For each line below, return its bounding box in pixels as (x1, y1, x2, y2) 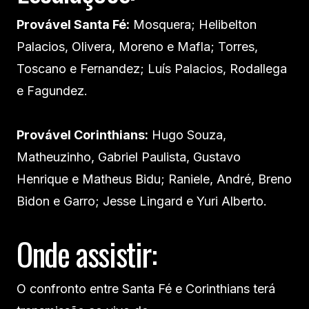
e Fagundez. (17, 83, 88, 98)
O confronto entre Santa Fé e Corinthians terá (17, 281, 275, 296)
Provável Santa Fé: (17, 17, 130, 32)
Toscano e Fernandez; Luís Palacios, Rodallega (17, 61, 287, 76)
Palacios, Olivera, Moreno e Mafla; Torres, (17, 39, 258, 54)
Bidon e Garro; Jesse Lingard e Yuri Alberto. (17, 193, 267, 208)
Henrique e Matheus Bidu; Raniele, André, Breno (17, 171, 292, 186)
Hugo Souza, (148, 127, 226, 142)
